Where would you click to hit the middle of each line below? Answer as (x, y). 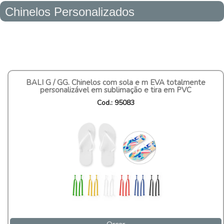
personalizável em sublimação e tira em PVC (116, 90)
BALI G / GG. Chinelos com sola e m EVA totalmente (116, 83)
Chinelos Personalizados (70, 12)
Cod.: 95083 (116, 103)
